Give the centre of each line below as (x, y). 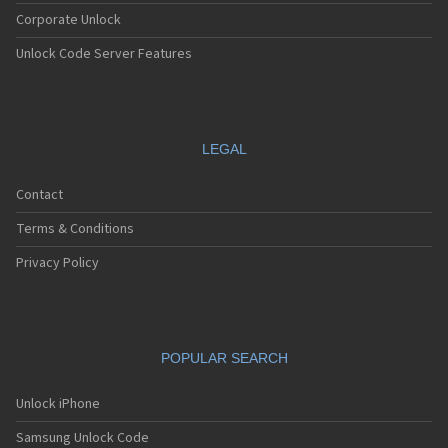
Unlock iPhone (58, 404)
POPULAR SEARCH (224, 358)
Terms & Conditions (75, 229)
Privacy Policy (57, 263)
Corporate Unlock (68, 20)
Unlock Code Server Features (104, 54)
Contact (39, 195)
